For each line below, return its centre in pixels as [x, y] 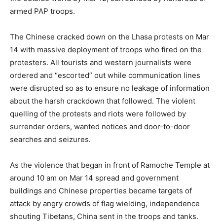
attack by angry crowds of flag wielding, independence [105, 203]
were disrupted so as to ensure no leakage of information [110, 88]
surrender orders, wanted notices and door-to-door [100, 127]
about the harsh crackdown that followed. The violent [103, 101]
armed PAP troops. [42, 11]
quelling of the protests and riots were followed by [98, 114]
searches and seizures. [50, 139]
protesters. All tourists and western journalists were [101, 62]
